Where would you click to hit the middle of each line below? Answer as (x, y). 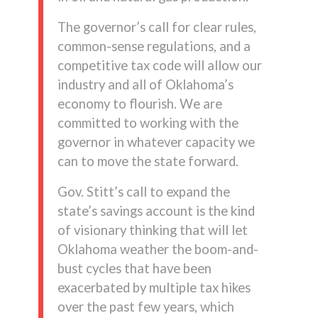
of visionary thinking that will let (152, 230)
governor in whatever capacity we (156, 142)
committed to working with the (148, 122)
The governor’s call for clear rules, (157, 27)
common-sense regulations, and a (154, 46)
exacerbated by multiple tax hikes (154, 287)
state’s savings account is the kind (156, 210)
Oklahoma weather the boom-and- (158, 249)
